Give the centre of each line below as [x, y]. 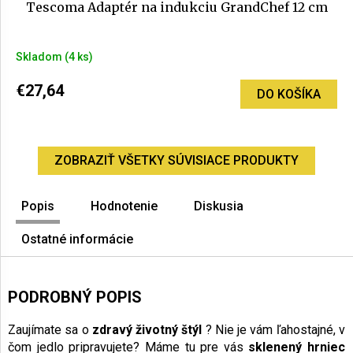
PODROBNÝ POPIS [75, 297]
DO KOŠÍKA [289, 94]
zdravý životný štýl [147, 330]
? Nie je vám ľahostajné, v [274, 330]
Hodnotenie [124, 206]
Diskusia [219, 206]
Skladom [40, 56]
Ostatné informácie [77, 240]
